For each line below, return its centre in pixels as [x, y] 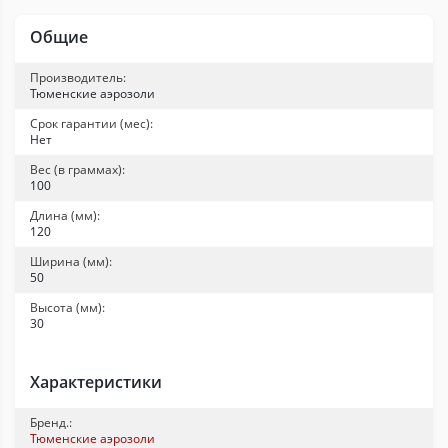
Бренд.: [51, 422]
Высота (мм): [67, 307]
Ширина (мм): [71, 261]
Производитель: [78, 77]
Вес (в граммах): [77, 169]
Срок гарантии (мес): [91, 123]
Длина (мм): [65, 215]
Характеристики [96, 382]
